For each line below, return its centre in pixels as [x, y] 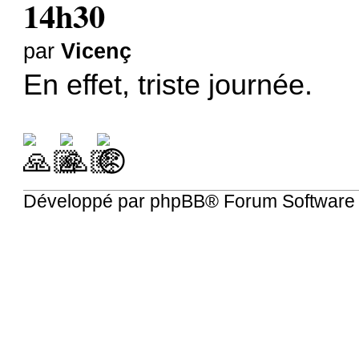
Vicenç [97, 51]
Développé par [87, 202]
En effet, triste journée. [168, 85]
